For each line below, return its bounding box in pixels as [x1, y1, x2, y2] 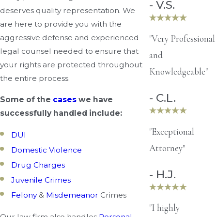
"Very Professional [149, 32, 215, 44]
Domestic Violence [11, 145, 82, 155]
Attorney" [149, 142, 185, 154]
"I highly [149, 202, 180, 214]
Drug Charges [11, 160, 65, 170]
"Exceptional [149, 125, 194, 137]
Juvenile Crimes [11, 175, 71, 185]
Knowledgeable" [149, 65, 208, 77]
